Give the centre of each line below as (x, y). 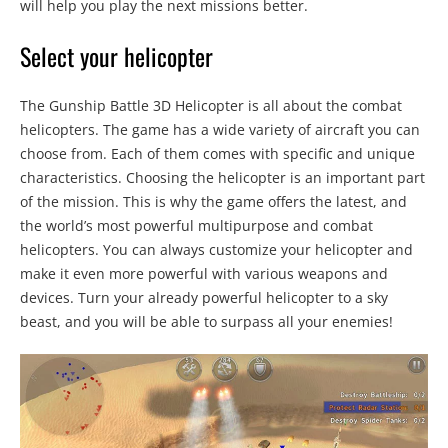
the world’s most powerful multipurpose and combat (196, 225)
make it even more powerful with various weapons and (204, 273)
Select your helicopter (122, 55)
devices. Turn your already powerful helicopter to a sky (204, 297)
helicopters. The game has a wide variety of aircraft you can (220, 129)
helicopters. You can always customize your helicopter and (216, 249)
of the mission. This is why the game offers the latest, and (213, 201)
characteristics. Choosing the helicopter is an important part (222, 177)
